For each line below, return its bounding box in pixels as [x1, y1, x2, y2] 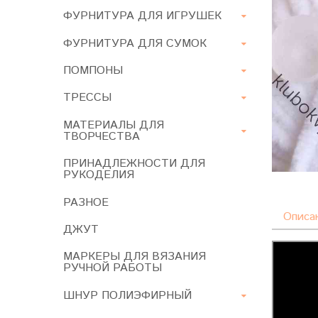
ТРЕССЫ [63, 89, 111, 106]
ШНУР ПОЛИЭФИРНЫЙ [63, 287, 192, 304]
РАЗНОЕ [63, 194, 109, 211]
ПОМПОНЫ [63, 62, 123, 79]
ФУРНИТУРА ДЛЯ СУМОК [63, 35, 207, 52]
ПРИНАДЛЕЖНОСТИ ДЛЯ [63, 155, 205, 172]
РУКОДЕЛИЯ [63, 167, 134, 184]
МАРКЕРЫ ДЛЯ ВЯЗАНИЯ [63, 248, 206, 265]
